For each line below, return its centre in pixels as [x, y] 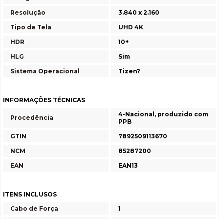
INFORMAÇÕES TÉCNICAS [44, 100]
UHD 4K [131, 27]
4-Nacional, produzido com [163, 114]
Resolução [28, 12]
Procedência [32, 118]
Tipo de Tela [31, 27]
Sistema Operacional [45, 71]
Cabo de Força [34, 208]
